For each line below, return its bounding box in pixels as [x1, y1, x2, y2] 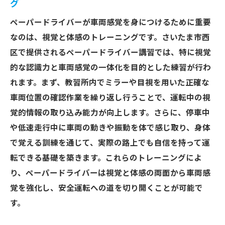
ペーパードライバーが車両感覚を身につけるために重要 [10, 18, 211, 27]
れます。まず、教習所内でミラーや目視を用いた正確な [10, 78, 209, 87]
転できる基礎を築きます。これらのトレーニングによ [10, 154, 202, 163]
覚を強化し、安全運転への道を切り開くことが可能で [10, 184, 203, 193]
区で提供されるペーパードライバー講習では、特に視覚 [10, 48, 211, 57]
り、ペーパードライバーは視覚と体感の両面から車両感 [10, 169, 210, 178]
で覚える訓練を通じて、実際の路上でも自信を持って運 [10, 139, 210, 148]
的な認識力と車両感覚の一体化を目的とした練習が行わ [10, 63, 211, 72]
